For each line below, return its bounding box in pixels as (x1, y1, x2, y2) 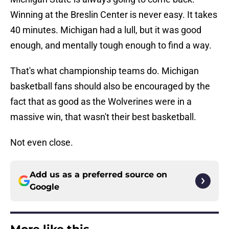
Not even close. (10, 137, 73, 148)
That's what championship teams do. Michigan (10, 65, 199, 77)
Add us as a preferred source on (30, 170, 167, 180)
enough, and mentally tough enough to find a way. (10, 40, 212, 51)
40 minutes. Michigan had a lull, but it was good (10, 25, 201, 36)
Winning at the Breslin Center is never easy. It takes (10, 9, 217, 20)
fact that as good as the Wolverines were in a (10, 96, 192, 107)
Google (30, 182, 59, 192)
